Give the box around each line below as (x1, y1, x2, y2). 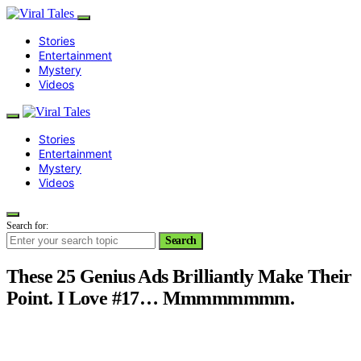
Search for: (6, 220, 48, 231)
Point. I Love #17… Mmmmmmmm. (6, 287, 295, 309)
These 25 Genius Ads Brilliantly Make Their (6, 265, 352, 287)
